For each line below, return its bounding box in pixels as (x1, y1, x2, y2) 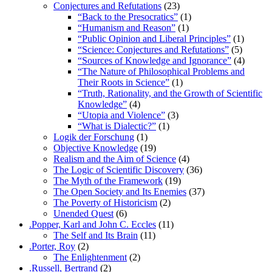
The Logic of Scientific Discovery (53, 165, 184, 175)
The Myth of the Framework (53, 175, 163, 186)
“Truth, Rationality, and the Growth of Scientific (78, 88, 262, 99)
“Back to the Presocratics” (78, 12, 178, 22)
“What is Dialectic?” (78, 121, 156, 132)
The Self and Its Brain (53, 230, 138, 241)
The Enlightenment (53, 252, 127, 263)
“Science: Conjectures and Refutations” (78, 44, 229, 55)
